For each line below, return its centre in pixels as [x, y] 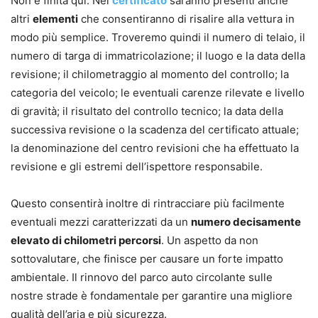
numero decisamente [246, 222]
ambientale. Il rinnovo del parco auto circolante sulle [142, 277]
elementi [55, 19]
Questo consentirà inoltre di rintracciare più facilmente [148, 203]
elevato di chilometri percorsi [86, 240]
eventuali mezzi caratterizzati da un [101, 222]
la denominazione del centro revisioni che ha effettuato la [155, 148]
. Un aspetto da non [210, 240]
